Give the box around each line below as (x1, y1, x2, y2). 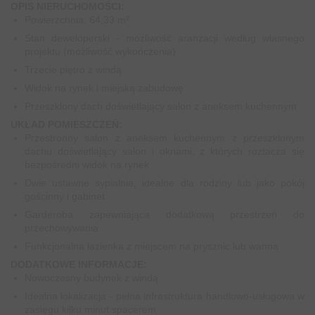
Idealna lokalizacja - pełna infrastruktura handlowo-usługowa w (25, 290, 304, 302)
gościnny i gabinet (25, 191, 105, 202)
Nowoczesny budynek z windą (25, 272, 158, 283)
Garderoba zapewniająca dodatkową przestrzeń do (25, 209, 304, 220)
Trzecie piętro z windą (25, 64, 122, 75)
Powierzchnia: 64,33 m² (25, 14, 129, 25)
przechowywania (25, 222, 98, 233)
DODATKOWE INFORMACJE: (11, 259, 147, 270)
